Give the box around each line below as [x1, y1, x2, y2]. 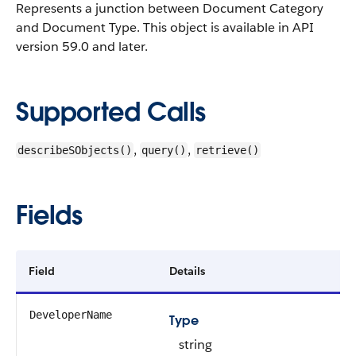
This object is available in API [143, 19, 314, 36]
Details [169, 264, 205, 278]
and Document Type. [16, 19, 143, 36]
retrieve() [195, 144, 259, 157]
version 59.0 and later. [16, 38, 148, 55]
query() [141, 144, 186, 157]
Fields [16, 199, 83, 231]
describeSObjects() [17, 144, 132, 157]
